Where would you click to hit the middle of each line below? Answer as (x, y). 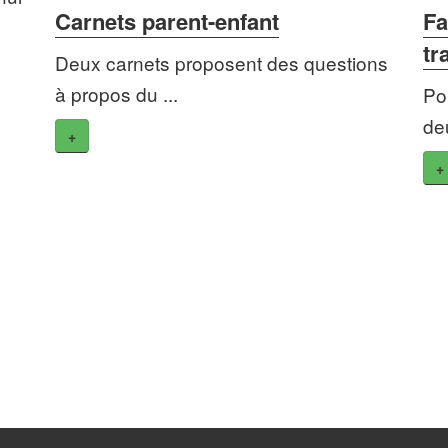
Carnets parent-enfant (166, 21)
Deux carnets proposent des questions (221, 63)
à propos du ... (116, 94)
